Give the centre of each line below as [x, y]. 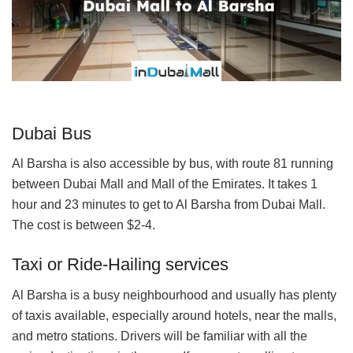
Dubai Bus [52, 133]
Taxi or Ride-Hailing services [120, 264]
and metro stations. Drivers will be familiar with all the [160, 336]
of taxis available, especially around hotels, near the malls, [174, 315]
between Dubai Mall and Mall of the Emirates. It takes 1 [165, 184]
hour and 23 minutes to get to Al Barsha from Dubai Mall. [169, 205]
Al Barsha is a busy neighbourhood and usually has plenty [174, 295]
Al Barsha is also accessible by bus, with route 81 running [173, 164]
